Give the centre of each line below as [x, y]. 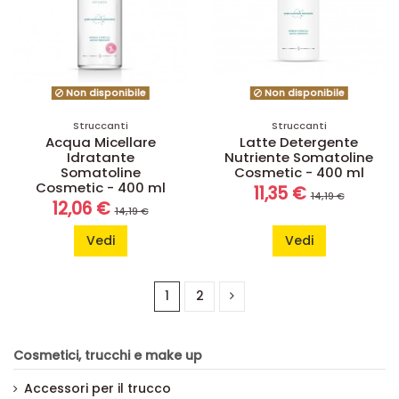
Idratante [100, 157]
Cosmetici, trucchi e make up [108, 355]
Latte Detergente [299, 142]
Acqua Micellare [100, 142]
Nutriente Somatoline [299, 157]
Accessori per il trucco [98, 388]
